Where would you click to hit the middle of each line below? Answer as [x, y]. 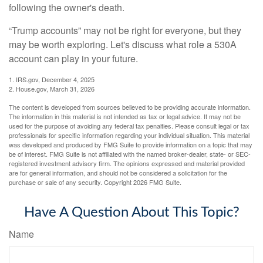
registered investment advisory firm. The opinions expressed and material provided [127, 163]
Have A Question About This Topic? [131, 213]
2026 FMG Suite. [157, 182]
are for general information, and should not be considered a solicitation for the [118, 173]
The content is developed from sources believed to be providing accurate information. [130, 107]
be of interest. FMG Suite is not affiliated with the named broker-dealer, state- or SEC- [130, 154]
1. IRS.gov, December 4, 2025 [52, 80]
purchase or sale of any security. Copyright [71, 182]
